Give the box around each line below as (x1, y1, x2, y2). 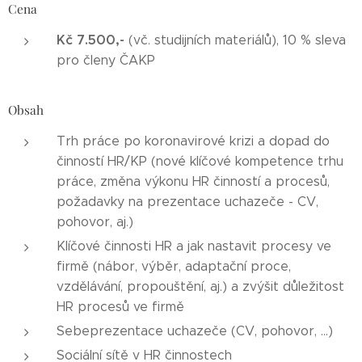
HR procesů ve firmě (57, 299, 184, 314)
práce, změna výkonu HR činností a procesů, (57, 174, 330, 189)
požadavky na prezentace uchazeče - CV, (57, 194, 318, 209)
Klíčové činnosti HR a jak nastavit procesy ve (57, 238, 331, 254)
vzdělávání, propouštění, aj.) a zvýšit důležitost (57, 279, 344, 294)
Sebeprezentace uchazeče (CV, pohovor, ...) (57, 323, 333, 339)
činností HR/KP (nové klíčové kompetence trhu (57, 154, 343, 169)
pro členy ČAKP (57, 53, 155, 68)
